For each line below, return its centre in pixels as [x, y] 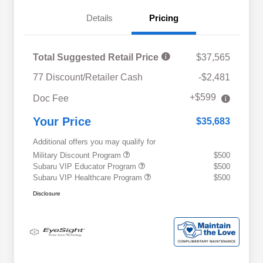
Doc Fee [51, 99]
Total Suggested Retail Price [97, 58]
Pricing [164, 18]
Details [99, 18]
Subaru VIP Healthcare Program [89, 178]
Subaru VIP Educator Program [86, 167]
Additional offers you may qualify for [94, 142]
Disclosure [47, 194]
